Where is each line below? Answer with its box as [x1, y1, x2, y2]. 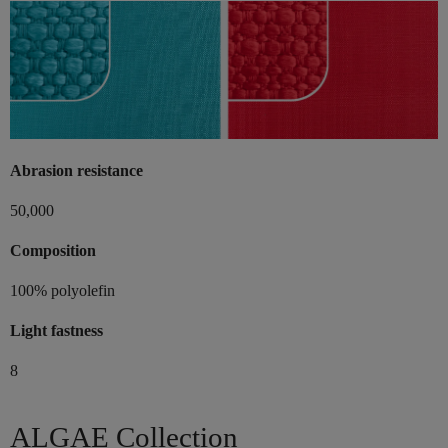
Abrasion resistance [10, 162, 143, 180]
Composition [10, 242, 96, 260]
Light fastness [10, 322, 103, 340]
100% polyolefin [10, 282, 115, 300]
